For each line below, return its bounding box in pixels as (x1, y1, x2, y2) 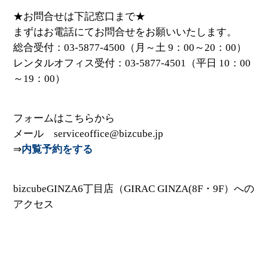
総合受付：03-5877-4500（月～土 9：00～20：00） (13, 41, 247, 53)
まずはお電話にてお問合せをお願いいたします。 (13, 26, 237, 38)
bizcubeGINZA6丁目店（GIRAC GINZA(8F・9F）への (13, 182, 255, 194)
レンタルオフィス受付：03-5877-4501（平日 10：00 (13, 57, 251, 69)
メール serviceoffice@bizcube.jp (13, 127, 164, 139)
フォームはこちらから (13, 112, 115, 124)
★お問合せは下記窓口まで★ (13, 10, 146, 22)
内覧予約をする (22, 143, 93, 155)
